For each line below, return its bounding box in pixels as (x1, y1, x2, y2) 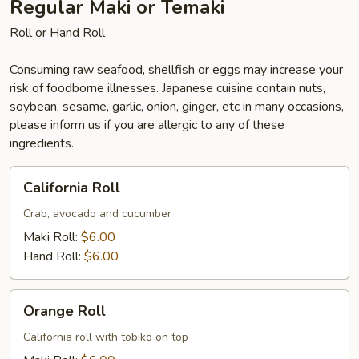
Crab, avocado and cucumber (23, 206, 171, 221)
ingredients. (10, 135, 74, 152)
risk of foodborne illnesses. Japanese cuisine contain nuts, (10, 79, 325, 97)
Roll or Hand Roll (10, 24, 105, 42)
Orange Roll (23, 301, 106, 321)
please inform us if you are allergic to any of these (10, 116, 284, 134)
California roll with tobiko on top (23, 329, 188, 345)
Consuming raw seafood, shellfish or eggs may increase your (10, 61, 343, 79)
